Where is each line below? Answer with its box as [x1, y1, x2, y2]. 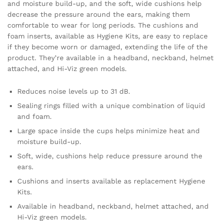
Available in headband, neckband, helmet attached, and [17, 202, 209, 210]
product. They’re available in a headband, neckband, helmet [7, 54, 214, 62]
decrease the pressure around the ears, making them [7, 10, 190, 19]
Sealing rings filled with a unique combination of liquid [17, 101, 205, 110]
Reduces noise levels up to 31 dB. [17, 87, 130, 95]
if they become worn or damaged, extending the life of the [7, 43, 208, 51]
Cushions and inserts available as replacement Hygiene [17, 177, 205, 185]
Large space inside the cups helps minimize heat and [17, 126, 200, 135]
